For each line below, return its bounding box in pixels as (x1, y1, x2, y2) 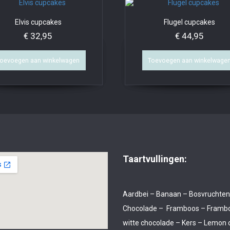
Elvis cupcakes (14, 17, 62, 26)
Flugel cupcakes (164, 17, 216, 26)
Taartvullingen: (123, 154, 187, 165)
